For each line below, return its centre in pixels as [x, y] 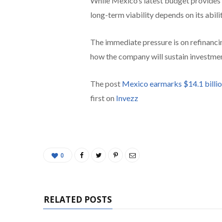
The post [106, 84]
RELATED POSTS [78, 200]
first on [103, 98]
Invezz [127, 98]
